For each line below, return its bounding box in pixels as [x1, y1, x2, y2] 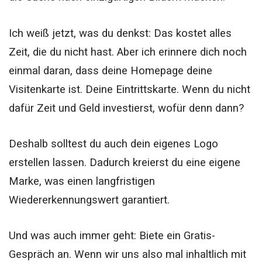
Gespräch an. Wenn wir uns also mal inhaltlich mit [9, 247, 246, 261]
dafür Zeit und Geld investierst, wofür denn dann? [9, 101, 247, 115]
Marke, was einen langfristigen [9, 174, 155, 188]
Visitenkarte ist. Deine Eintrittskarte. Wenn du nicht [9, 82, 250, 96]
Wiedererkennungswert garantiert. [9, 193, 170, 206]
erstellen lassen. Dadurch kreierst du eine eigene [9, 156, 240, 169]
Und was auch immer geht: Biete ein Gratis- [9, 229, 215, 242]
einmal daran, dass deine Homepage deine [9, 64, 212, 77]
